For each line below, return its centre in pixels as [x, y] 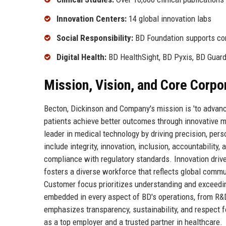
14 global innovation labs [169, 19]
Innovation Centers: [92, 19]
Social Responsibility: [95, 38]
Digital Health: [81, 57]
